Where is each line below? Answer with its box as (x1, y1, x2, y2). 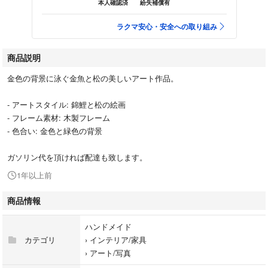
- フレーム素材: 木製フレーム (7, 111, 110, 123)
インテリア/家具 (90, 233, 147, 245)
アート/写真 (90, 246, 131, 258)
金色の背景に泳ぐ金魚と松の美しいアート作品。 (7, 72, 178, 84)
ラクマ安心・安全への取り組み (116, 20, 217, 32)
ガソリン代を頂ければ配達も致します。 (7, 151, 147, 163)
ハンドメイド (85, 220, 132, 232)
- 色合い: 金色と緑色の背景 (7, 124, 102, 136)
